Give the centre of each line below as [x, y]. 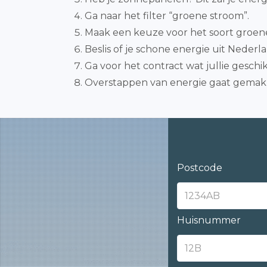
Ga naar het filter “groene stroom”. [167, 16]
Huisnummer [209, 220]
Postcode [200, 168]
